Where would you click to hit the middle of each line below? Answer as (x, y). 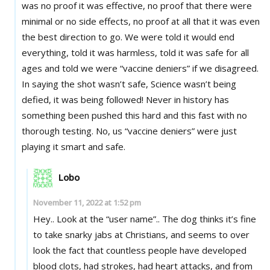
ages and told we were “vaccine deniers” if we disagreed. (140, 68)
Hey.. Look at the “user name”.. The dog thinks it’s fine (145, 218)
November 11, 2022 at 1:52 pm (87, 202)
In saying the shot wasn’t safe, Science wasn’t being (129, 83)
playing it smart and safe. (73, 146)
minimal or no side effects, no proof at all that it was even (140, 21)
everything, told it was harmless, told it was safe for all (135, 52)
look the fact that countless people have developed (140, 250)
